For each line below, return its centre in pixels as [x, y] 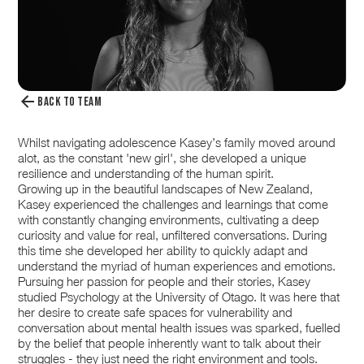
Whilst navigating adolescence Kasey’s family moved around [177, 143]
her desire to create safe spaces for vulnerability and [156, 312]
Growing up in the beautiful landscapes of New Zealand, [166, 189]
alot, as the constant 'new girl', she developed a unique [162, 158]
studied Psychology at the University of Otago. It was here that [179, 297]
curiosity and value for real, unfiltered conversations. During [173, 235]
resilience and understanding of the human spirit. [146, 173]
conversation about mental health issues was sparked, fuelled [180, 328]
